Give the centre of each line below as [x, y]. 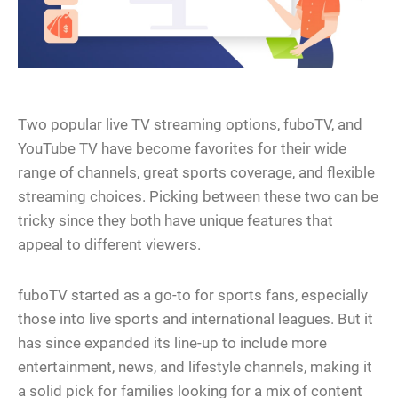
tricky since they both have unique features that [175, 221]
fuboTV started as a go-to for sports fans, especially [193, 295]
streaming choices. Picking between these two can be [198, 197]
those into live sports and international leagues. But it [195, 319]
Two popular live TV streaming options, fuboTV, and [190, 125]
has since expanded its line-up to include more [172, 343]
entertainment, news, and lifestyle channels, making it [195, 367]
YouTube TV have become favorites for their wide [182, 149]
